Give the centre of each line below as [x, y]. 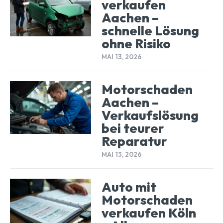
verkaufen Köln [149, 213]
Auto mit [129, 187]
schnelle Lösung [150, 31]
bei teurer [133, 128]
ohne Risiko [136, 44]
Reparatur [134, 141]
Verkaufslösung [150, 115]
